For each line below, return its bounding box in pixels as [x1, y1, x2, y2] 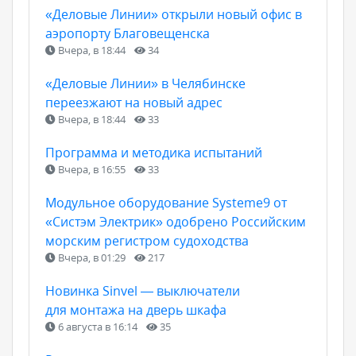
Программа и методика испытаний [45, 143, 262, 161]
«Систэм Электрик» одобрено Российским [45, 212, 306, 230]
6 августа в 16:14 [56, 319, 140, 334]
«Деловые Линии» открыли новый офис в [45, 5, 302, 23]
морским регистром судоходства [45, 231, 249, 250]
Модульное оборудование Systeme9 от [45, 193, 287, 211]
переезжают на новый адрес [45, 93, 222, 111]
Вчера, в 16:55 [56, 161, 128, 176]
